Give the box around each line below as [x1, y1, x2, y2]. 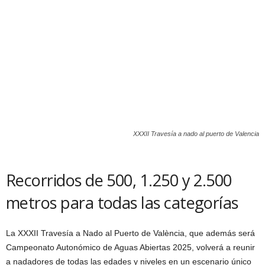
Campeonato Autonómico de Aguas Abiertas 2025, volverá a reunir [6, 242, 255, 252]
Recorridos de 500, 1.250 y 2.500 [6, 169, 232, 191]
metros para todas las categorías [6, 191, 238, 214]
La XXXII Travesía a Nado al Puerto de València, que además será [6, 228, 255, 238]
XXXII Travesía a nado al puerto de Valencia [133, 130, 259, 137]
